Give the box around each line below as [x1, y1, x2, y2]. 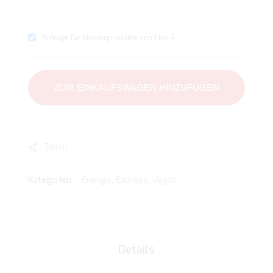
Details [118, 243, 155, 258]
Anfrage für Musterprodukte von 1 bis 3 [42, 33, 175, 43]
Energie [82, 174, 112, 186]
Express [116, 174, 148, 186]
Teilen [44, 141, 68, 153]
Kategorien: [28, 174, 76, 186]
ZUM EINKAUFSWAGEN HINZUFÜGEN [54, 82, 219, 93]
